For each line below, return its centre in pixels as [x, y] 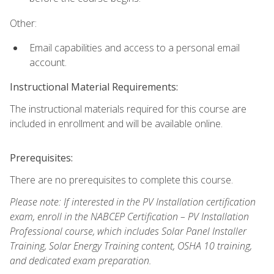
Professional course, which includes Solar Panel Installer [128, 231]
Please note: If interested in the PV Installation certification [133, 202]
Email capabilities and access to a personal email [135, 47]
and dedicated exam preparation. [81, 261]
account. [48, 62]
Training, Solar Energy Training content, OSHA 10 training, [131, 246]
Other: [23, 23]
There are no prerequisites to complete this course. [121, 180]
